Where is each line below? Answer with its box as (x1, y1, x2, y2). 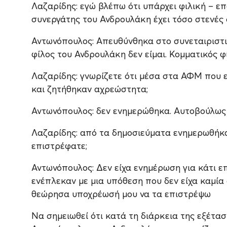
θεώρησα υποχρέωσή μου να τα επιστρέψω (31, 188, 211, 200)
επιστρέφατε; (31, 140, 87, 152)
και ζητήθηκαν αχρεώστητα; (31, 84, 148, 95)
